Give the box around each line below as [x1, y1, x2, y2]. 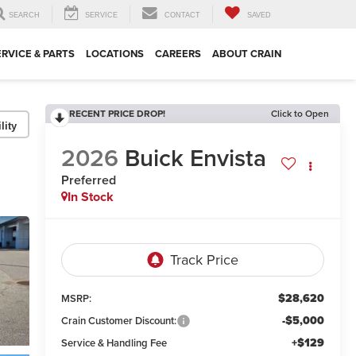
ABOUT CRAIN [212, 46, 281, 62]
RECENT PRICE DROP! [68, 106, 165, 120]
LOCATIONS [86, 46, 144, 62]
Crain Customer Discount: [60, 313, 176, 329]
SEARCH [9, 11, 40, 20]
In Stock [67, 188, 114, 207]
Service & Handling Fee [60, 335, 167, 351]
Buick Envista [124, 141, 266, 176]
